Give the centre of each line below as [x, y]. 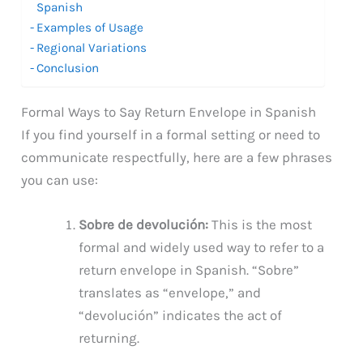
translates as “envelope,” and [170, 292]
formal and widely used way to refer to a [202, 247]
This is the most [261, 224]
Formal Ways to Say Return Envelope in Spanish [169, 111]
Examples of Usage [90, 27]
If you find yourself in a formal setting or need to [171, 134]
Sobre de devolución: [144, 224]
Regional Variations [92, 47]
